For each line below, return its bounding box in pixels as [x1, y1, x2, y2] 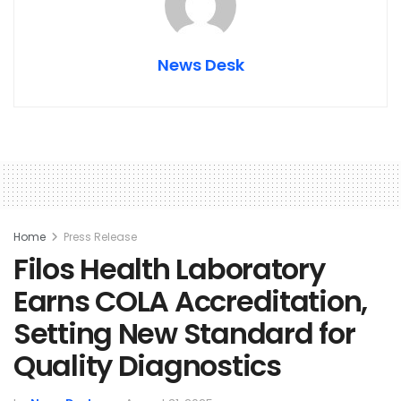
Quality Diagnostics [13, 345, 281, 386]
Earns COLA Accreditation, [13, 280, 367, 321]
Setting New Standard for [13, 312, 355, 354]
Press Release [64, 228, 137, 244]
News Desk [157, 53, 244, 76]
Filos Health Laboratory [13, 248, 325, 289]
